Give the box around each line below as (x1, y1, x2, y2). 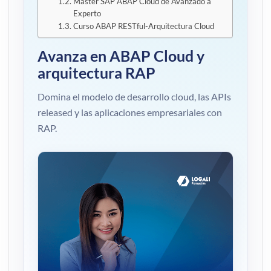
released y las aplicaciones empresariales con (38, 106, 223, 118)
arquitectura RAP (38, 64, 156, 82)
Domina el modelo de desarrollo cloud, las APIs (38, 90, 232, 102)
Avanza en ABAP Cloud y (38, 47, 205, 65)
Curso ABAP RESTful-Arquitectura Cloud (73, 21, 214, 31)
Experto (73, 8, 101, 18)
